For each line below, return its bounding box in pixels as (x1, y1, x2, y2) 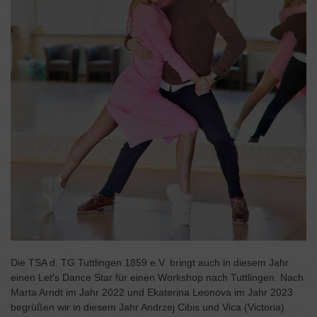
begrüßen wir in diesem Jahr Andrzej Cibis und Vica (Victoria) (11, 301, 284, 313)
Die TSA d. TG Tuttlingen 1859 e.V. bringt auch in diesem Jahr (11, 257, 289, 269)
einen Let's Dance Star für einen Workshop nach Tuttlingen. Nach (11, 272, 304, 284)
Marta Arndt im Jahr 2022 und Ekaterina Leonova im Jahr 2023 (11, 287, 293, 299)
